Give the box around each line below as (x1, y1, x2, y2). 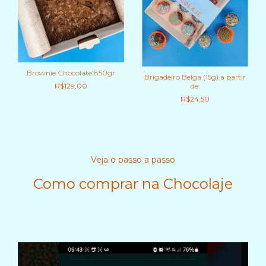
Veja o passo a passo (91, 154, 175, 165)
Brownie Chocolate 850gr (27, 68, 115, 78)
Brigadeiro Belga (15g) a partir (144, 72, 246, 81)
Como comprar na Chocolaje (33, 175, 233, 192)
